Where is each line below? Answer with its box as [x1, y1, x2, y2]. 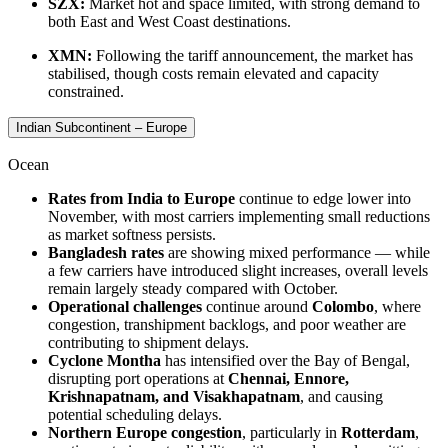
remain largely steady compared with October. [48, 279, 338, 297]
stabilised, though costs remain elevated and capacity [48, 64, 379, 82]
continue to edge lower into [235, 189, 411, 207]
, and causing [300, 387, 383, 405]
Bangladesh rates [48, 243, 164, 261]
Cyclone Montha [48, 351, 161, 369]
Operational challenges [48, 297, 202, 315]
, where [374, 297, 421, 315]
